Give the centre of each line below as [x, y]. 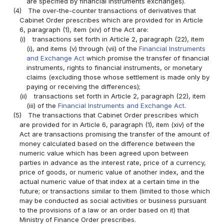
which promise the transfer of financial [146, 58]
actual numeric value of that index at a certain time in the [110, 182]
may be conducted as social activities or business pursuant [113, 201]
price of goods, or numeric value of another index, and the [112, 172]
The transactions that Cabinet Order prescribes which [113, 115]
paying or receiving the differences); [83, 87]
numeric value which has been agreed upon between [104, 153]
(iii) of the [42, 106]
